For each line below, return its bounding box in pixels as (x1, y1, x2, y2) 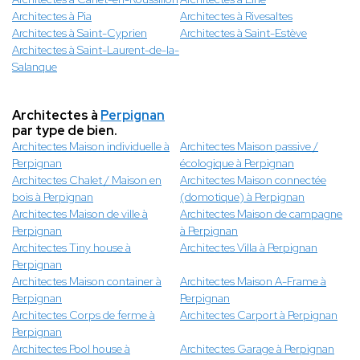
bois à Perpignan (12, 190, 93, 205)
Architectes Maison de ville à (12, 207, 148, 222)
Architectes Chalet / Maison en (12, 173, 162, 188)
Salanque (12, 59, 57, 75)
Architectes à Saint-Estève (180, 26, 307, 41)
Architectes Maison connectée (180, 173, 326, 188)
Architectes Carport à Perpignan (180, 308, 337, 323)
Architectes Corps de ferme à (12, 308, 155, 323)
